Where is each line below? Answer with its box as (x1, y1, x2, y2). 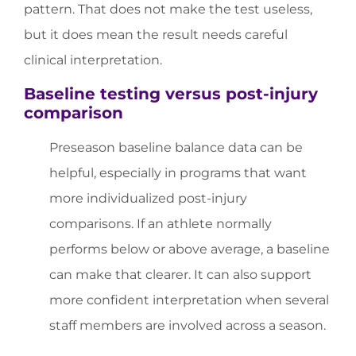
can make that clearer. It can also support (49, 266, 311, 282)
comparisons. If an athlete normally (49, 215, 272, 231)
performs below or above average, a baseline (49, 241, 330, 257)
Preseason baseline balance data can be (49, 139, 303, 155)
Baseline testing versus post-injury (24, 83, 318, 103)
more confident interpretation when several (49, 292, 329, 308)
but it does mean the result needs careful (24, 26, 288, 42)
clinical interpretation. (24, 52, 162, 68)
